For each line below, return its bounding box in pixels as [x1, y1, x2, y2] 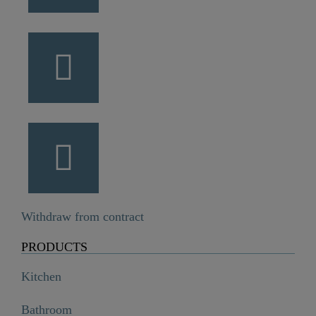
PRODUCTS [21, 240, 87, 255]
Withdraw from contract [21, 209, 144, 224]
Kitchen [21, 269, 61, 284]
